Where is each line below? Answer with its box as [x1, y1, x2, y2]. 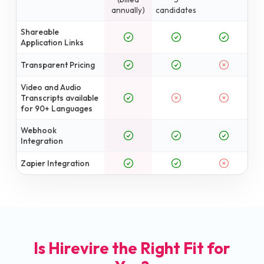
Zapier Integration [21, 157, 90, 169]
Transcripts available [21, 92, 99, 103]
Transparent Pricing [21, 59, 95, 70]
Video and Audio [21, 81, 82, 93]
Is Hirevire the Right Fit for [34, 237, 230, 258]
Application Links [21, 37, 84, 48]
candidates [156, 4, 196, 15]
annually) [111, 4, 145, 15]
